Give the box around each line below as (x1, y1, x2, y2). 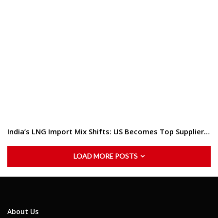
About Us (7, 206, 38, 216)
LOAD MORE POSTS (73, 151, 139, 160)
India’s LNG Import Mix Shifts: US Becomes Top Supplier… (7, 126, 210, 136)
